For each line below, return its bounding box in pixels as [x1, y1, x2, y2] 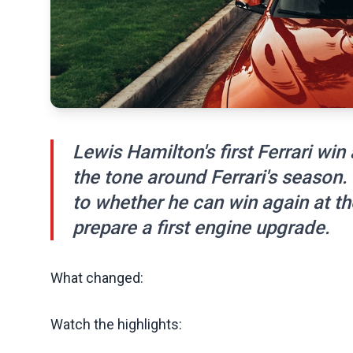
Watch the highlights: [50, 315, 182, 333]
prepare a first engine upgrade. [72, 216, 330, 239]
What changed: [50, 269, 143, 286]
